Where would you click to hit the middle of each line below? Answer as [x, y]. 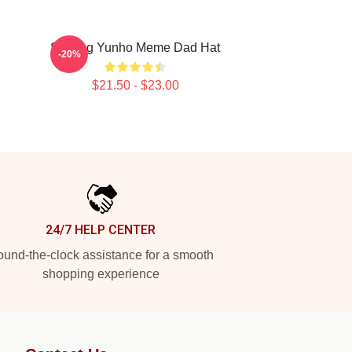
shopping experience [101, 274]
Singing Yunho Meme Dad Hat [135, 48]
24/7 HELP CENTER [101, 230]
